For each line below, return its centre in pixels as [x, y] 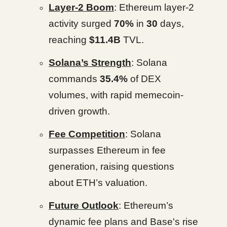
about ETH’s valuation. [98, 183]
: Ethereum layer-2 [154, 7]
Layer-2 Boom [81, 7]
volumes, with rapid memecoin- [116, 95]
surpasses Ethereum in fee [107, 150]
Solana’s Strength [90, 63]
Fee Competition [87, 134]
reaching [69, 40]
